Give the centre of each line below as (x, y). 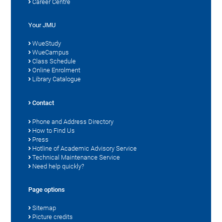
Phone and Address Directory (73, 121)
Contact (43, 103)
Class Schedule (54, 61)
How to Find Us (54, 130)
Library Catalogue (57, 79)
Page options (47, 189)
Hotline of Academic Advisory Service (85, 148)
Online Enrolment (56, 70)
